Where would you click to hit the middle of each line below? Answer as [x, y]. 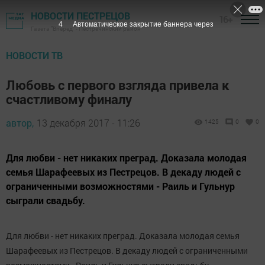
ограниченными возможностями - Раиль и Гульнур [120, 186]
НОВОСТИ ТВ [34, 55]
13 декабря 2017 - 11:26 [88, 123]
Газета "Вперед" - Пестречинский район [86, 29]
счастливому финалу [69, 99]
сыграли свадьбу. [46, 200]
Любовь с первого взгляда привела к [117, 85]
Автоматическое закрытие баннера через [143, 24]
